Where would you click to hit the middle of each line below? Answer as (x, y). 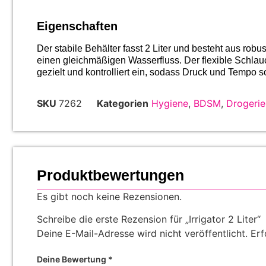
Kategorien (123, 103)
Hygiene (170, 103)
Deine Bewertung (72, 259)
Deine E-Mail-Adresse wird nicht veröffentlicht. (142, 234)
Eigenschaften (77, 26)
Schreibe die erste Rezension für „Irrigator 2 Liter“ (149, 219)
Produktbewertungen (110, 175)
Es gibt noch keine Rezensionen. (109, 196)
